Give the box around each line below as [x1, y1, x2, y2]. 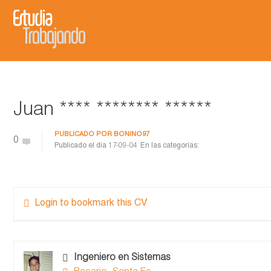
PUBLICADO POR [54, 131, 114, 138]
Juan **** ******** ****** [13, 101, 212, 120]
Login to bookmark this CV [34, 199, 148, 209]
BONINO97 [114, 131, 149, 138]
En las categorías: [140, 142, 199, 149]
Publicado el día [54, 142, 108, 149]
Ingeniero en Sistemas [74, 253, 171, 263]
